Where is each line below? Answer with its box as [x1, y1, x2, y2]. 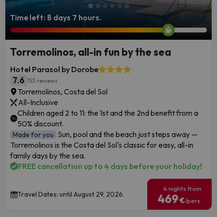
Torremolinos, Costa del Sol [17, 87, 108, 97]
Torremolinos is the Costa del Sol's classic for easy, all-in [10, 140, 193, 150]
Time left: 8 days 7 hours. [10, 13, 101, 23]
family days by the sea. [10, 151, 86, 161]
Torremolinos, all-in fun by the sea [10, 46, 171, 59]
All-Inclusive [18, 97, 58, 108]
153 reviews [27, 77, 58, 84]
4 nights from [163, 185, 201, 193]
